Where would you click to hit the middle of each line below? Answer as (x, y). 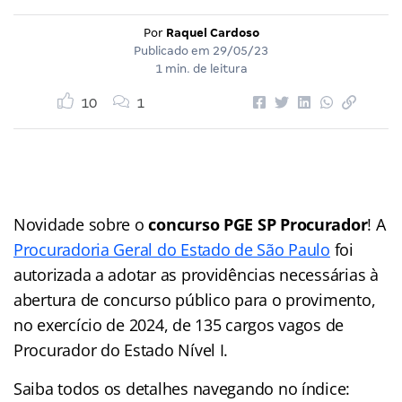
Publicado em (173, 50)
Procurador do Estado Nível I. (121, 350)
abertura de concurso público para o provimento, (195, 299)
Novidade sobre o (81, 224)
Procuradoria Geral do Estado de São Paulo (172, 249)
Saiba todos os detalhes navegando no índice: (182, 388)
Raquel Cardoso (212, 32)
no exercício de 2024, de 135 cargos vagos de (179, 324)
